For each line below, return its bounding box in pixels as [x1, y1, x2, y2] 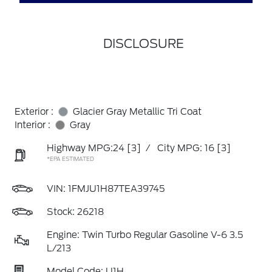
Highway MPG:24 [47, 143, 124, 154]
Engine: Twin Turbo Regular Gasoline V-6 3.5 [47, 229, 243, 240]
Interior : [15, 120, 50, 131]
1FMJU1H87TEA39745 [68, 183, 165, 194]
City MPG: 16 [157, 143, 214, 154]
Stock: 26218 [47, 206, 104, 217]
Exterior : [15, 106, 53, 117]
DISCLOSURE [103, 36, 184, 51]
